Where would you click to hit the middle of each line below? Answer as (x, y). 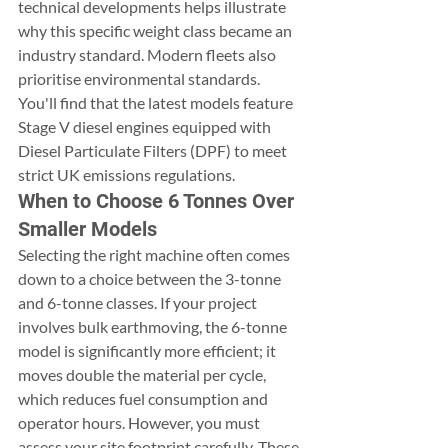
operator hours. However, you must (140, 422)
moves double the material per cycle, (143, 374)
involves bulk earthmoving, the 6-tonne (154, 326)
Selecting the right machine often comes (155, 254)
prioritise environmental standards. (140, 78)
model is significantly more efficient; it (148, 350)
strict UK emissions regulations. (126, 174)
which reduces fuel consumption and (144, 398)
